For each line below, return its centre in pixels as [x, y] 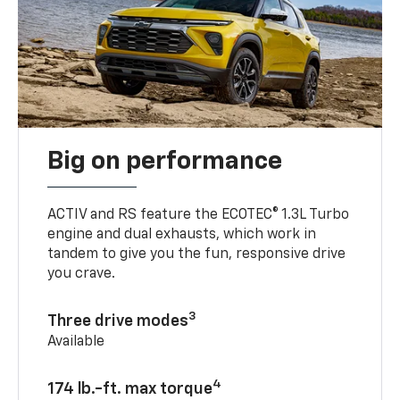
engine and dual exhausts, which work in [182, 234]
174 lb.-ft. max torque [130, 389]
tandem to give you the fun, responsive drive [197, 254]
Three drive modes [118, 321]
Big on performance [165, 161]
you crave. [82, 274]
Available [76, 342]
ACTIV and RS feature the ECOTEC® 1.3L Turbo [199, 215]
